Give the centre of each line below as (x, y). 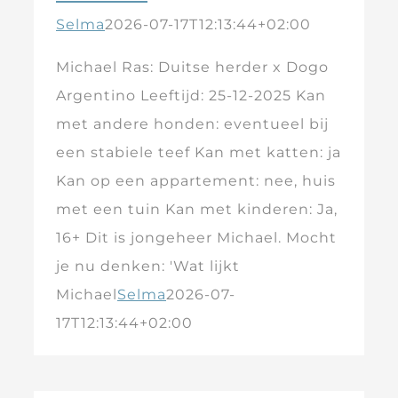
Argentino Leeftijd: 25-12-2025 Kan (191, 96)
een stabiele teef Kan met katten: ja (199, 152)
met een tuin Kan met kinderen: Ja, (197, 209)
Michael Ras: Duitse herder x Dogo (192, 67)
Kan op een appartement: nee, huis (196, 181)
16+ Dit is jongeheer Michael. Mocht (196, 238)
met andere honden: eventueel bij (192, 124)
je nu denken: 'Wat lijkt (148, 266)
